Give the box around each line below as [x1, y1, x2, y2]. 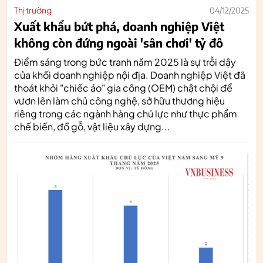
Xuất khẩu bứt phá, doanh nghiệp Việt [14, 18, 224, 33]
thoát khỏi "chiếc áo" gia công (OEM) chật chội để [14, 81, 232, 94]
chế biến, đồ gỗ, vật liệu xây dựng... [14, 120, 170, 133]
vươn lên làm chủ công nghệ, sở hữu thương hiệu [14, 94, 225, 107]
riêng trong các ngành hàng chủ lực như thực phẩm [14, 107, 237, 120]
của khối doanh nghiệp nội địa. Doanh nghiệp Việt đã [14, 68, 245, 81]
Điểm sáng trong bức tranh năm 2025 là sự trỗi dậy [14, 55, 236, 68]
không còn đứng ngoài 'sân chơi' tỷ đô [14, 35, 223, 50]
